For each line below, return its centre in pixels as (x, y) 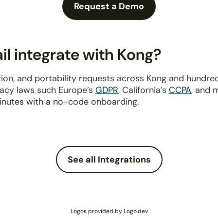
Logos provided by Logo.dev (109, 211)
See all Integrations (109, 160)
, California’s (143, 90)
